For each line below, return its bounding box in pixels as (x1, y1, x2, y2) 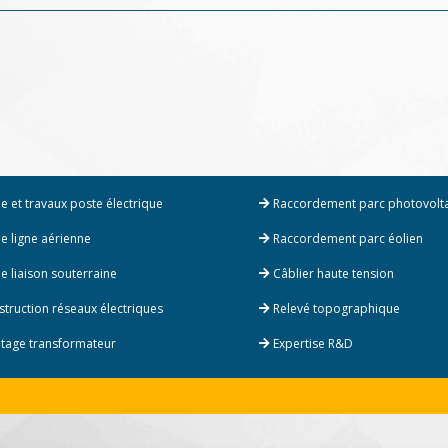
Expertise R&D (270, 335, 353, 352)
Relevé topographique (270, 300, 400, 317)
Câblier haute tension (270, 265, 394, 282)
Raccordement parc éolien (270, 230, 423, 247)
